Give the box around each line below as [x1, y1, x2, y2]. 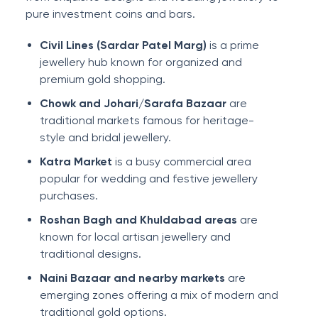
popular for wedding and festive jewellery [40, 172, 258, 185]
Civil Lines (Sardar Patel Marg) [40, 38, 207, 52]
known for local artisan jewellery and [40, 230, 231, 243]
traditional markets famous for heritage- [40, 114, 254, 127]
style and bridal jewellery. [40, 131, 171, 144]
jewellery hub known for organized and [40, 55, 242, 69]
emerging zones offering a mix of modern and [40, 288, 278, 302]
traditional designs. [40, 247, 141, 261]
